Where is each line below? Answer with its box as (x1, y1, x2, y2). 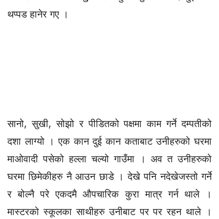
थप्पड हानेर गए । (7, 8, 68, 20)
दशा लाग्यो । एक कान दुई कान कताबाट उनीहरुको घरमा (7, 135, 212, 147)
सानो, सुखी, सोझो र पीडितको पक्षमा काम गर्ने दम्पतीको (7, 117, 212, 130)
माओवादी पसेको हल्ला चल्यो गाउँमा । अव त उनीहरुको (7, 153, 212, 165)
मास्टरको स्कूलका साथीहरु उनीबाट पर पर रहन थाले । (7, 205, 212, 218)
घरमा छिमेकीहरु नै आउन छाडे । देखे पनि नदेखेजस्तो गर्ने (7, 170, 212, 182)
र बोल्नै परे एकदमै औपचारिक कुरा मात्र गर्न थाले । (7, 188, 212, 200)
